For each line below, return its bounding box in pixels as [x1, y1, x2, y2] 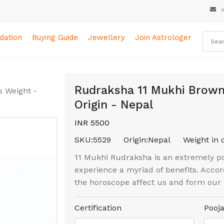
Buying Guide [32, 33, 78, 42]
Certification [74, 203, 121, 212]
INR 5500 [74, 118, 109, 127]
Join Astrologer [135, 33, 192, 42]
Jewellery [88, 33, 125, 42]
